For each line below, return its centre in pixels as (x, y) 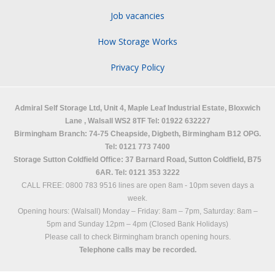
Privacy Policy (137, 67)
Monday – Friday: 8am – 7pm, (153, 211)
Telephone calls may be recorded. (137, 250)
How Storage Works (137, 41)
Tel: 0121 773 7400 (137, 146)
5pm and (62, 224)
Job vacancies (137, 15)
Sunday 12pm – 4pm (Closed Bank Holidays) (153, 224)
